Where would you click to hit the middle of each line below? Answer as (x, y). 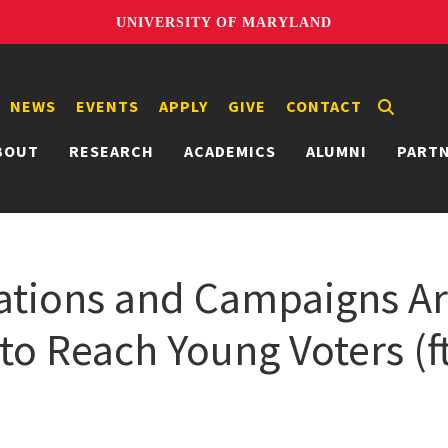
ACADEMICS (230, 150)
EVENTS (107, 105)
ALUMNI (336, 150)
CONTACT (324, 105)
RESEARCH (111, 150)
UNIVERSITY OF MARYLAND (224, 22)
